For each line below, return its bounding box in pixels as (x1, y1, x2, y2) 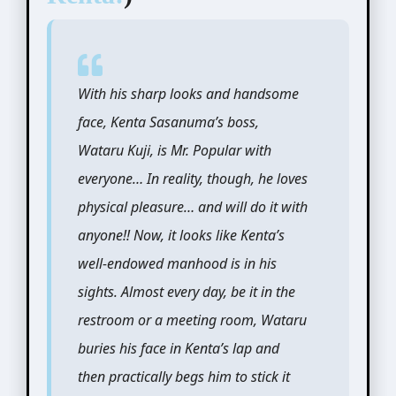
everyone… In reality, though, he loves (77, 168, 308, 188)
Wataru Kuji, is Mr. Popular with (77, 140, 271, 160)
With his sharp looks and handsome (77, 83, 299, 103)
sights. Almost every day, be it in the (77, 281, 295, 301)
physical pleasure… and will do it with (77, 196, 308, 217)
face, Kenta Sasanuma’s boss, (77, 111, 259, 132)
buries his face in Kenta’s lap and (77, 338, 279, 358)
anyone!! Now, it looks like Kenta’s (77, 225, 285, 245)
